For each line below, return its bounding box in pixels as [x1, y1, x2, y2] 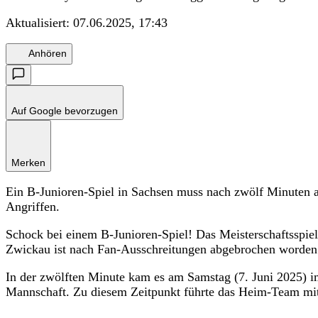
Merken [11, 156, 45, 168]
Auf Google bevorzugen [11, 104, 118, 116]
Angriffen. [6, 199, 60, 214]
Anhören [28, 48, 67, 60]
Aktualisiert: [6, 15, 73, 30]
